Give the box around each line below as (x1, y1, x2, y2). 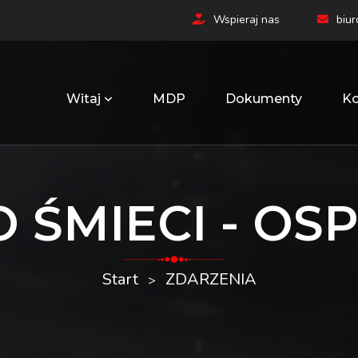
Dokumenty (225, 91, 302, 106)
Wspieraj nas (213, 12, 280, 27)
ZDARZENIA (165, 268, 257, 290)
